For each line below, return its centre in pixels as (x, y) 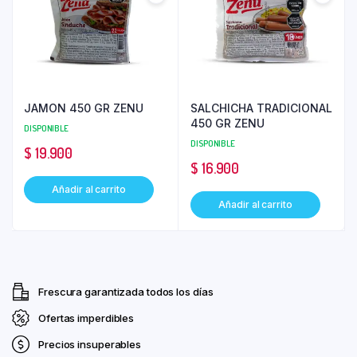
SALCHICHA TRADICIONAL (261, 108)
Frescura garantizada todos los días (126, 292)
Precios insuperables (90, 345)
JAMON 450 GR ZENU (84, 108)
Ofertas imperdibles (86, 318)
